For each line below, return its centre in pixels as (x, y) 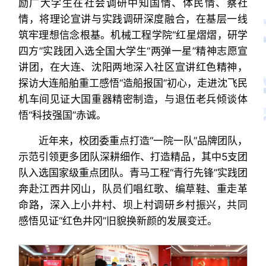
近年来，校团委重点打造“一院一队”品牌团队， (143, 140)
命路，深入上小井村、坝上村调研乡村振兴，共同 (133, 205)
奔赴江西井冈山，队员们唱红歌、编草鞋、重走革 (133, 189)
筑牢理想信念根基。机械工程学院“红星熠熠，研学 (133, 35)
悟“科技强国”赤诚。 (62, 115)
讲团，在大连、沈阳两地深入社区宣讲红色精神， (133, 67)
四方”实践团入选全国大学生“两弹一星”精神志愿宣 (133, 51)
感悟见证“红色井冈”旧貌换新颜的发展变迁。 (118, 221)
